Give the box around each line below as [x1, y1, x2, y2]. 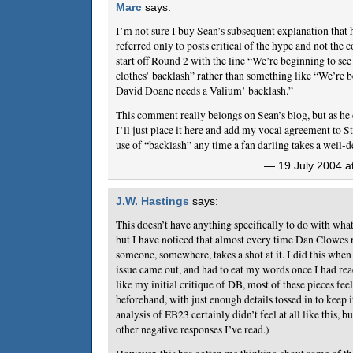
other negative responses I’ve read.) [116, 321, 269, 336]
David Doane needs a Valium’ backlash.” [116, 83, 293, 98]
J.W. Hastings [116, 195, 189, 207]
